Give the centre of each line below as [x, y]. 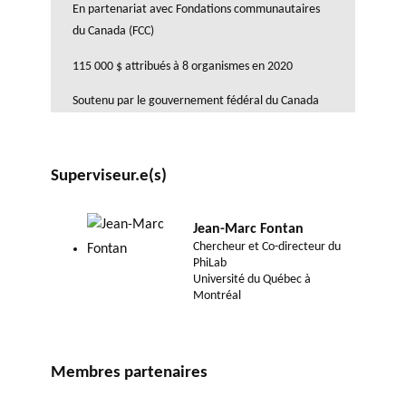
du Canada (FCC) [113, 32]
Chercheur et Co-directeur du [267, 246]
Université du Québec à [252, 279]
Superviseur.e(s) [109, 176]
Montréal [217, 295]
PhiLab [210, 263]
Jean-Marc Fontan [249, 229]
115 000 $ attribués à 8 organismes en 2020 [183, 66]
